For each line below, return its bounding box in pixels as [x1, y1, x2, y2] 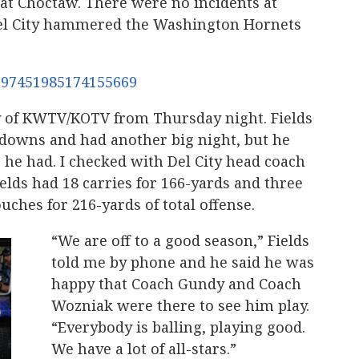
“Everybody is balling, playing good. [51, 317, 305, 337]
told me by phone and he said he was [51, 252, 314, 272]
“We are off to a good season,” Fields [51, 231, 309, 250]
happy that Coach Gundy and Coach [51, 274, 301, 293]
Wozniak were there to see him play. [51, 296, 309, 315]
